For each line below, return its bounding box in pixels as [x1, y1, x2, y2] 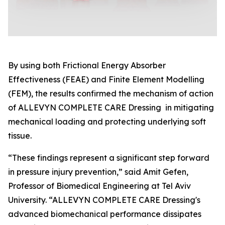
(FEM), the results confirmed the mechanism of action [8, 88, 213, 99]
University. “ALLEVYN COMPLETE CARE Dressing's [8, 195, 200, 205]
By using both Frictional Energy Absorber [8, 60, 166, 71]
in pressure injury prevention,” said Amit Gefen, [8, 167, 188, 177]
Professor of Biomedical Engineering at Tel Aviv [8, 181, 191, 191]
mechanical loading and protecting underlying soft [8, 117, 206, 127]
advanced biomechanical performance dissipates [8, 209, 201, 219]
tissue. [8, 131, 32, 141]
